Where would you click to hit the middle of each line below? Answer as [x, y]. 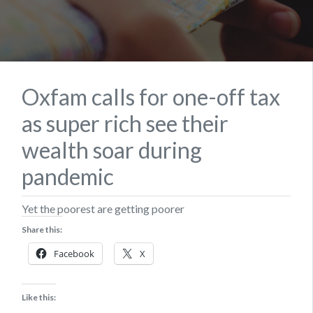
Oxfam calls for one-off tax [151, 96]
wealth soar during [112, 150]
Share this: [42, 229]
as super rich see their [125, 123]
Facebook [74, 253]
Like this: [39, 297]
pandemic [68, 176]
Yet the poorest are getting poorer [103, 208]
